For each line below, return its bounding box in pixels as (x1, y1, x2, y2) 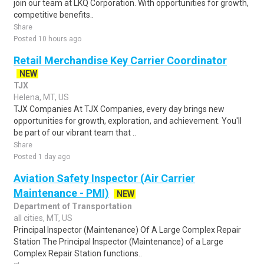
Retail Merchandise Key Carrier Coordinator (14, 54, 227, 67)
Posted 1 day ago (14, 153, 70, 161)
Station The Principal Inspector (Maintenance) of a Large (14, 237, 223, 246)
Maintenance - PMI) (14, 187, 109, 199)
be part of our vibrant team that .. (14, 128, 136, 137)
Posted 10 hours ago (14, 35, 81, 43)
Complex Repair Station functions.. (14, 249, 142, 258)
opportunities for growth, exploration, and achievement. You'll (14, 116, 242, 126)
